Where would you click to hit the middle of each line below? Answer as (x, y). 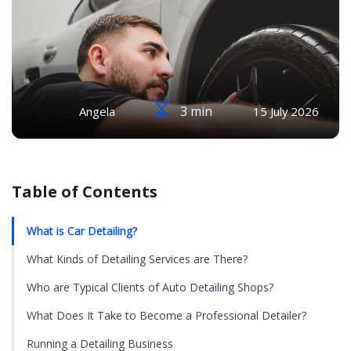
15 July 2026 (286, 111)
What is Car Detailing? (82, 231)
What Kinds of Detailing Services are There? (137, 259)
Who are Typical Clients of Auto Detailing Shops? (150, 287)
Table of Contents (85, 192)
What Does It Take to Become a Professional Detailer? (166, 315)
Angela (97, 111)
